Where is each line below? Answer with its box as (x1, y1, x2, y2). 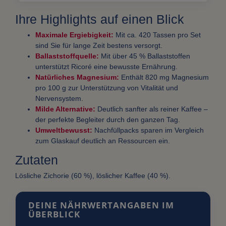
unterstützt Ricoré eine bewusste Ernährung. (35, 63, 178, 71)
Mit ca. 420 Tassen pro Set (114, 31, 201, 39)
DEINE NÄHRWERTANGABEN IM (28, 199, 174, 211)
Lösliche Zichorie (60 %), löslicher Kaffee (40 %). (15, 172, 171, 180)
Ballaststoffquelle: (35, 52, 99, 61)
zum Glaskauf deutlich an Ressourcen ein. (35, 137, 170, 145)
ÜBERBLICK (28, 208, 80, 220)
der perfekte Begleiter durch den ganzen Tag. (35, 116, 180, 124)
